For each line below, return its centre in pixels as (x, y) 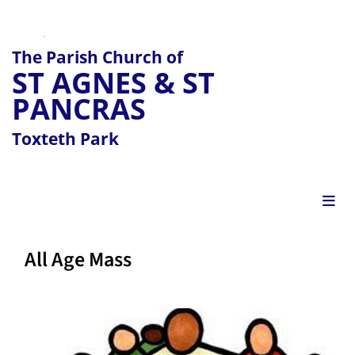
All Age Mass (78, 260)
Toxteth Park (65, 139)
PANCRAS (79, 109)
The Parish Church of (97, 57)
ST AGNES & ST (113, 83)
